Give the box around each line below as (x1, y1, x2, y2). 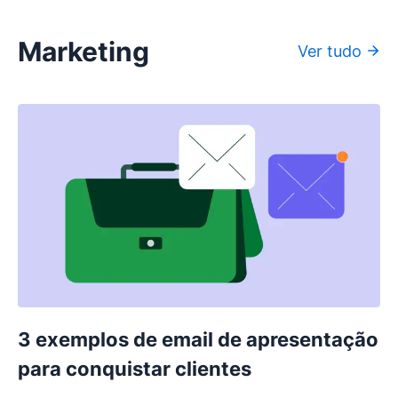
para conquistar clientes (18, 357, 251, 380)
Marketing (18, 35, 149, 68)
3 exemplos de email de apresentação (18, 328, 378, 351)
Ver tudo (298, 41, 362, 60)
